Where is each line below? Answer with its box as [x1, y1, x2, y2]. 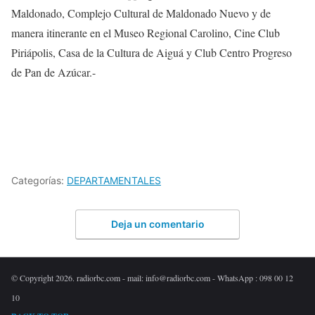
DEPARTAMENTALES [67, 174, 161, 186]
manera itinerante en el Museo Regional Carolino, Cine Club [11, 25, 280, 41]
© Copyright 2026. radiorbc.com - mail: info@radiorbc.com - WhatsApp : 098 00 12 [11, 272, 293, 284]
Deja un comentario [110, 218, 205, 231]
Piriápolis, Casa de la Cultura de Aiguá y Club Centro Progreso [11, 45, 292, 60]
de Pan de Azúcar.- [11, 65, 96, 80]
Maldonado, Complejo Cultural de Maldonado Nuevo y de [11, 6, 271, 21]
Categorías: [11, 174, 67, 186]
